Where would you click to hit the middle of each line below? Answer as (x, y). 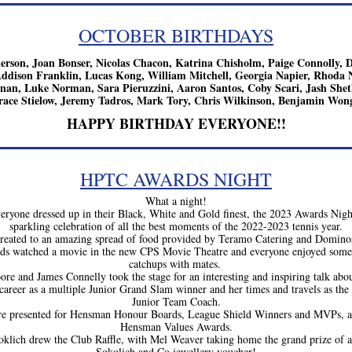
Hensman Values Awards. (176, 326)
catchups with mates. (176, 264)
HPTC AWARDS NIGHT (176, 179)
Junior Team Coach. (176, 301)
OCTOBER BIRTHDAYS (176, 35)
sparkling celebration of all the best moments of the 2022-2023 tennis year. (176, 226)
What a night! (176, 201)
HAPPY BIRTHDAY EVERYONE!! (176, 123)
